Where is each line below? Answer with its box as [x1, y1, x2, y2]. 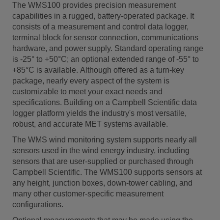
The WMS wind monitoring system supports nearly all [12, 136, 197, 144]
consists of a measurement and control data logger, [12, 23, 189, 31]
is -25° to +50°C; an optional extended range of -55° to [12, 55, 199, 63]
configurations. [12, 200, 63, 209]
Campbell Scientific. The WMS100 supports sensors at [12, 168, 202, 176]
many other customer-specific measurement [12, 190, 164, 198]
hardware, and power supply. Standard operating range [12, 44, 203, 53]
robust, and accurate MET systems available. [12, 120, 168, 128]
